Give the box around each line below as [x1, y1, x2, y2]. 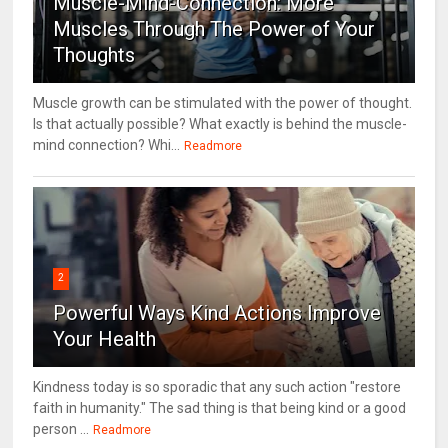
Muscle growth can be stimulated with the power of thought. [33, 95, 413, 112]
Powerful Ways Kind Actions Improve [53, 301, 382, 326]
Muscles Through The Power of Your [53, 17, 376, 42]
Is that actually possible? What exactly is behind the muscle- [33, 116, 408, 133]
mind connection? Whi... [33, 137, 181, 154]
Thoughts [53, 43, 136, 68]
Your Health [53, 327, 157, 352]
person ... [33, 421, 90, 438]
